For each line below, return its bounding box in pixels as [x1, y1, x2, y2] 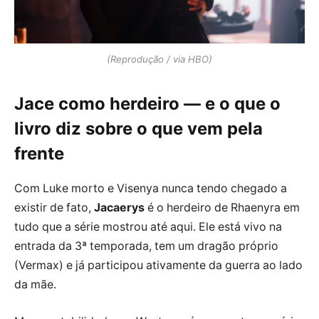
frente [14, 143, 64, 164]
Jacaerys [94, 201, 145, 215]
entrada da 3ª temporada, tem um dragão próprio [14, 239, 278, 253]
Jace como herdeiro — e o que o [14, 93, 281, 115]
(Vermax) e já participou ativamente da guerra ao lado [14, 258, 303, 273]
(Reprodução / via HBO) [107, 53, 212, 65]
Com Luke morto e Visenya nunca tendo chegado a [14, 182, 287, 196]
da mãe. [14, 278, 56, 292]
